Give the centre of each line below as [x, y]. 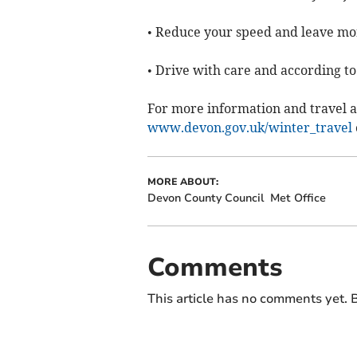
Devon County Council [205, 198]
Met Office [298, 198]
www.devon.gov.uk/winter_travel [249, 128]
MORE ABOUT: [182, 182]
